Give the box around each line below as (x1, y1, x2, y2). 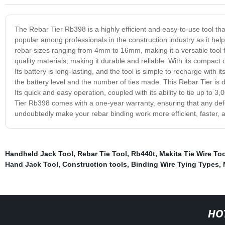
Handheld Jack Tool (5, 149, 73, 158)
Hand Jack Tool (5, 160, 58, 168)
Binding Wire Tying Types (131, 160, 219, 168)
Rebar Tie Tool (77, 149, 127, 158)
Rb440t (131, 149, 155, 158)
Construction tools (62, 160, 127, 168)
